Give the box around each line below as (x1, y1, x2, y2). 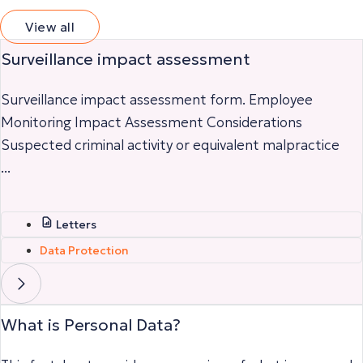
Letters (56, 216, 96, 232)
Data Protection (40, 242, 129, 258)
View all (25, 18, 75, 35)
